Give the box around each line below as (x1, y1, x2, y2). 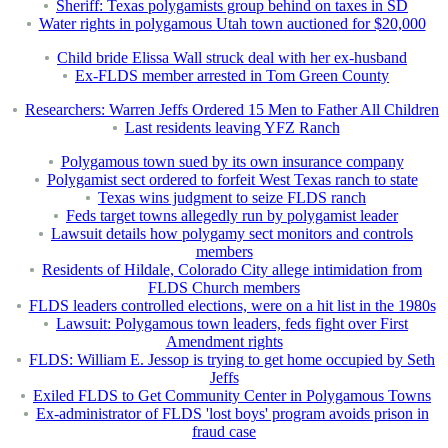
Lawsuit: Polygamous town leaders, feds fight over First (56, 315, 408, 333)
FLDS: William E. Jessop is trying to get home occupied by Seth (29, 351, 435, 369)
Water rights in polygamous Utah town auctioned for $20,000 (38, 15, 426, 33)
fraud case (192, 423, 256, 441)
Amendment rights (165, 333, 283, 351)
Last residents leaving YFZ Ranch (124, 119, 340, 137)
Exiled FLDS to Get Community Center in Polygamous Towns (33, 387, 431, 405)
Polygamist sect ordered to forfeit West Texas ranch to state (46, 171, 418, 189)
